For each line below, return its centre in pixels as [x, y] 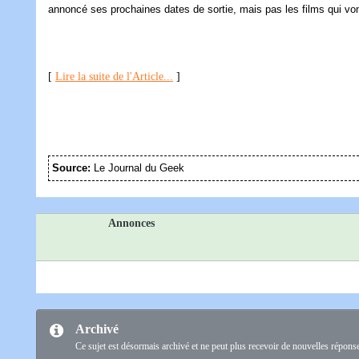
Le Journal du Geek [139, 168]
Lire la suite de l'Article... [114, 77]
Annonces [131, 223]
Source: [73, 168]
